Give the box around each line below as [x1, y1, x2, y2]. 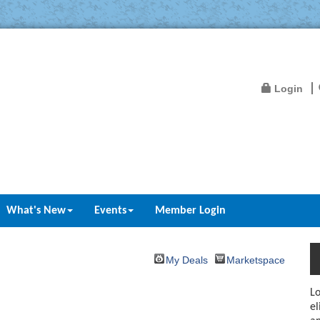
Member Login [155, 205, 226, 216]
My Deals [166, 254, 208, 266]
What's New [6, 205, 66, 216]
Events [94, 205, 126, 216]
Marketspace [226, 254, 285, 266]
